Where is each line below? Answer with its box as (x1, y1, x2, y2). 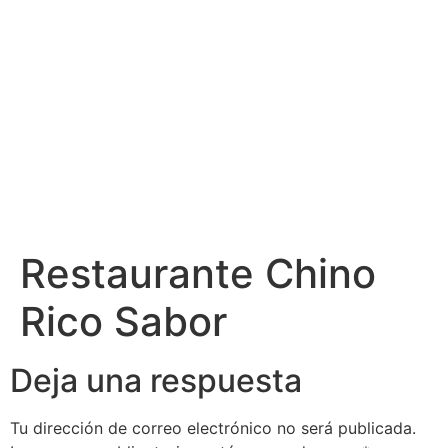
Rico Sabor (20, 297, 227, 346)
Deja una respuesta (10, 361, 302, 400)
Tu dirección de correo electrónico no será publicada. (10, 418, 416, 438)
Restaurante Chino (20, 249, 376, 298)
